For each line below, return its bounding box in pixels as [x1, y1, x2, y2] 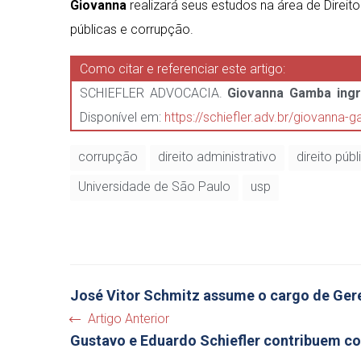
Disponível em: [80, 110, 164, 125]
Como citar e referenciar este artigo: [80, 61, 285, 77]
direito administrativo [158, 149, 276, 164]
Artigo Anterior [88, 311, 169, 326]
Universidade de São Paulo [78, 179, 230, 194]
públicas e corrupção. [70, 22, 193, 37]
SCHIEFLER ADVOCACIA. [80, 85, 228, 101]
